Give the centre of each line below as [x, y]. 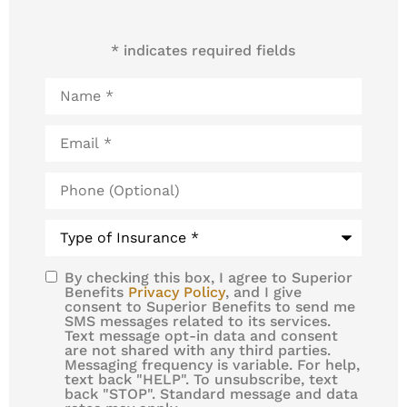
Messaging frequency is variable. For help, [212, 364]
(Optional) [79, 193]
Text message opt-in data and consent [201, 335]
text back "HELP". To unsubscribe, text [201, 379]
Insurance [79, 254]
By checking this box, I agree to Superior [208, 277]
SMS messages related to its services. [197, 321]
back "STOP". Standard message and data [211, 393]
